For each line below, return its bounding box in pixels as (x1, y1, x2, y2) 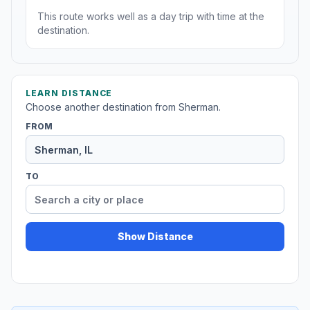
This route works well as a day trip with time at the (37, 10, 264, 23)
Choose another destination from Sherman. (26, 101, 221, 113)
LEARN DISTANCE (26, 88, 113, 99)
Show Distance (117, 230, 193, 243)
